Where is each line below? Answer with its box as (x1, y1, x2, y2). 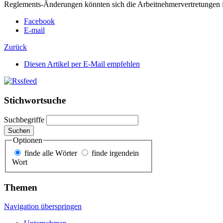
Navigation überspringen (4, 202, 82, 211)
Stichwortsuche (4, 95, 66, 106)
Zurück (4, 42, 27, 51)
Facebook (24, 16, 55, 25)
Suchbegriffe (4, 115, 44, 124)
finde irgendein (92, 148, 139, 157)
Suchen (8, 127, 30, 135)
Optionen (13, 136, 42, 145)
